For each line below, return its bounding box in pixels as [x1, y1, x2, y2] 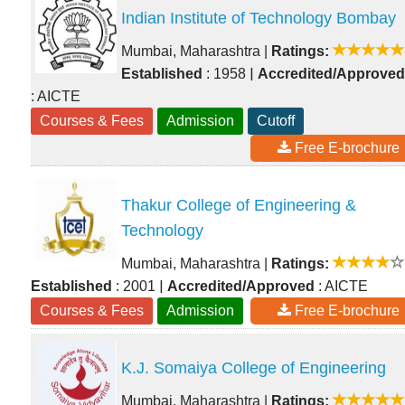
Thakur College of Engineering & [121, 196, 356, 215]
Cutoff [257, 113, 295, 129]
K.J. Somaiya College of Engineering [121, 359, 386, 378]
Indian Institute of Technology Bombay [121, 9, 396, 28]
